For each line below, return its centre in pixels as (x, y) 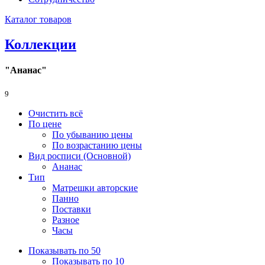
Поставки (72, 209)
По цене (45, 124)
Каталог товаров (38, 19)
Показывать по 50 (64, 251)
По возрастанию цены (97, 146)
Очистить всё (56, 114)
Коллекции (41, 44)
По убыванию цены (92, 135)
